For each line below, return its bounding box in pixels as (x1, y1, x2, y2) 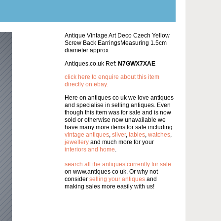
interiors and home (65, 146, 115, 153)
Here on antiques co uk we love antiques (65, 94, 174, 101)
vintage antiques (65, 131, 109, 138)
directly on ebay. (65, 81, 108, 88)
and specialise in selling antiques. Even (65, 102, 171, 109)
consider (65, 176, 89, 183)
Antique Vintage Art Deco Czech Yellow (65, 32, 170, 39)
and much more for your (89, 139, 154, 146)
